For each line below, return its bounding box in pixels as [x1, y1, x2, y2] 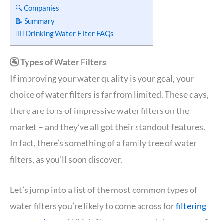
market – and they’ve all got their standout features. [10, 121, 205, 132]
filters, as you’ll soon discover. [10, 153, 122, 165]
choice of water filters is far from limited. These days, [10, 88, 209, 100]
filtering [176, 200, 206, 211]
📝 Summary [15, 16, 55, 25]
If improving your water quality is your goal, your [10, 72, 194, 83]
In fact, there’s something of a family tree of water [10, 137, 197, 148]
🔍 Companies [15, 3, 59, 12]
